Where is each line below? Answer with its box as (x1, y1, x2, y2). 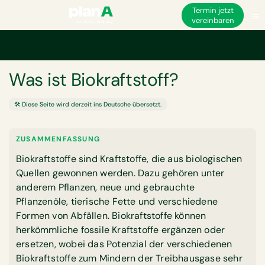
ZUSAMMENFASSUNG (16, 134, 100, 144)
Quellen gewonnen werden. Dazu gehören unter (16, 167, 225, 179)
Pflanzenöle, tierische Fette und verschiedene (16, 195, 218, 208)
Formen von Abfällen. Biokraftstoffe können (16, 209, 206, 222)
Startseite (9, 35, 43, 44)
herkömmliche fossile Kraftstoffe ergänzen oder (16, 224, 225, 236)
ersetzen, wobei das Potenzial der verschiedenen (16, 238, 232, 250)
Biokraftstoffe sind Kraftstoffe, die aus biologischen (16, 153, 243, 165)
